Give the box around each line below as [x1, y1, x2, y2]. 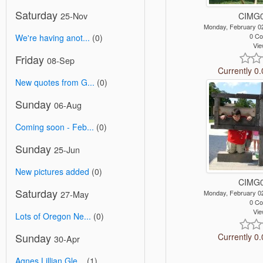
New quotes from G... [15, 76, 95, 88]
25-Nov [60, 9, 87, 22]
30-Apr [54, 232, 80, 245]
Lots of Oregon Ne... [15, 210, 91, 222]
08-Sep [47, 53, 75, 66]
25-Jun [54, 143, 80, 156]
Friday [15, 51, 47, 67]
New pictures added [15, 165, 89, 177]
